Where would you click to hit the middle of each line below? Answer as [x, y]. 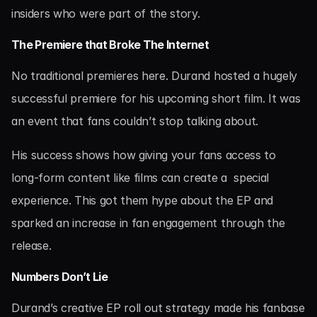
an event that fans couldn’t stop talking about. [135, 121]
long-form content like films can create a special [140, 178]
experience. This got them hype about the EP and [142, 200]
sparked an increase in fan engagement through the [148, 223]
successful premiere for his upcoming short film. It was [156, 98]
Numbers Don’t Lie [60, 277]
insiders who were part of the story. [106, 13]
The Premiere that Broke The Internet [110, 45]
